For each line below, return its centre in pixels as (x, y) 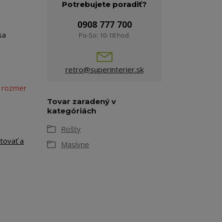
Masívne (75, 144)
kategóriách (72, 111)
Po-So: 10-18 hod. (104, 35)
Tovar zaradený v (82, 102)
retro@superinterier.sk (104, 70)
